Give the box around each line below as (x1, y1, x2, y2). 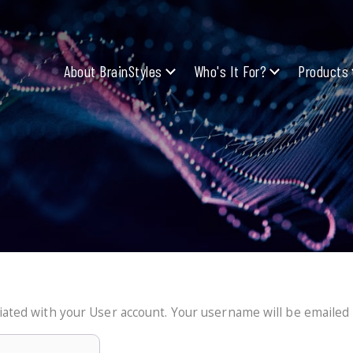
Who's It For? (193, 61, 266, 80)
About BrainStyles (64, 61, 162, 80)
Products (298, 61, 348, 80)
